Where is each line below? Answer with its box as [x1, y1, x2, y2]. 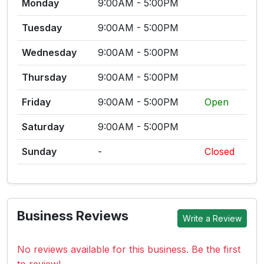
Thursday [22, 71, 67, 83]
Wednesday [22, 47, 77, 58]
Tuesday [22, 22, 62, 34]
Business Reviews [17, 208, 128, 223]
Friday [22, 96, 51, 108]
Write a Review [183, 213, 242, 223]
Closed [204, 146, 235, 157]
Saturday [22, 121, 64, 133]
